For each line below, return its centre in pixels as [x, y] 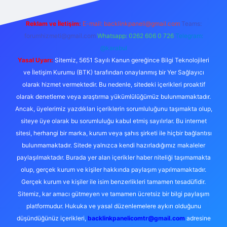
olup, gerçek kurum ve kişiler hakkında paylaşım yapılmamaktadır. [113, 169]
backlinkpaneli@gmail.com [142, 24]
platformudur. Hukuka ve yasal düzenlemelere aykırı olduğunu [113, 206]
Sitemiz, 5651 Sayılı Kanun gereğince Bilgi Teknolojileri [131, 60]
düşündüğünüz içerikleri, [52, 218]
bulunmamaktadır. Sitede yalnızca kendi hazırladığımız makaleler [113, 145]
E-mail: [93, 24]
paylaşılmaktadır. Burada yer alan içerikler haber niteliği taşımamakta [113, 157]
